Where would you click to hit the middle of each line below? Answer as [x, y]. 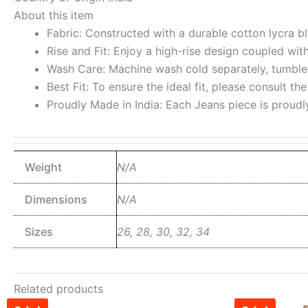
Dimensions [56, 199]
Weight [43, 167]
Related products [58, 288]
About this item [54, 15]
